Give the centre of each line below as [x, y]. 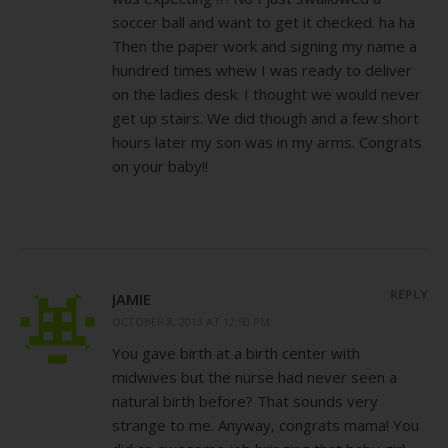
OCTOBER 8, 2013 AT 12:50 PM [191, 321]
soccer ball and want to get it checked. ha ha [263, 21]
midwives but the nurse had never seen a [254, 376]
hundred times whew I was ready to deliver [262, 69]
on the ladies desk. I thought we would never [266, 93]
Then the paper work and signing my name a [264, 45]
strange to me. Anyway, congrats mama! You [265, 424]
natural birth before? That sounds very [245, 400]
